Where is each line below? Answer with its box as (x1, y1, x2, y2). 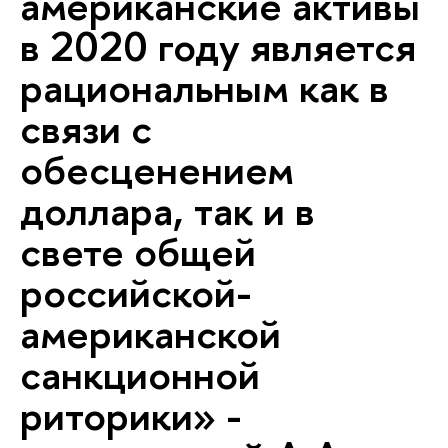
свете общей (20, 223, 256, 279)
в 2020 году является (20, 18, 416, 74)
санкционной (20, 346, 260, 402)
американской (20, 305, 281, 361)
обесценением (20, 141, 294, 197)
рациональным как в (20, 59, 389, 115)
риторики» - (20, 387, 242, 443)
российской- (20, 264, 252, 320)
